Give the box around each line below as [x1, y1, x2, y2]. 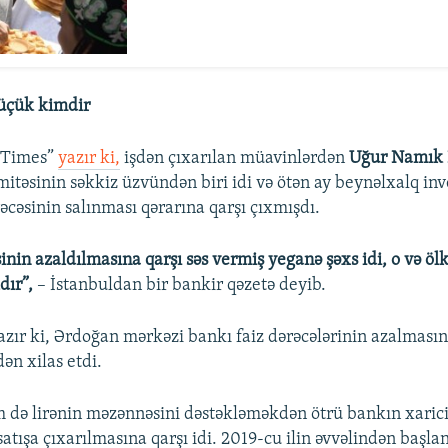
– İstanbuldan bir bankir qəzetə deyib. [37, 276, 327, 296]
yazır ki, [58, 149, 121, 169]
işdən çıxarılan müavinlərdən [120, 149, 350, 169]
